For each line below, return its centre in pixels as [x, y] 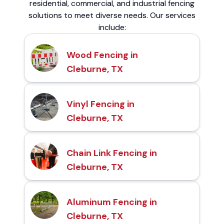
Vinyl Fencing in [100, 104]
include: [112, 27]
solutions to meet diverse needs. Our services [112, 15]
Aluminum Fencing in [112, 202]
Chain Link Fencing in [112, 153]
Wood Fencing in [102, 55]
